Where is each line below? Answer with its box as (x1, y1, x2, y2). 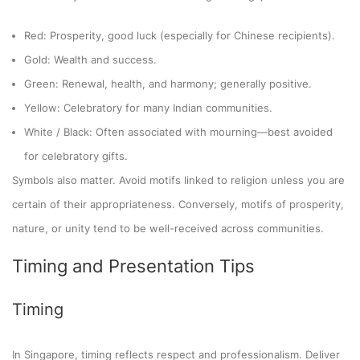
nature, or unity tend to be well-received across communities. (12, 221, 324, 235)
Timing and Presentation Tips (12, 255, 255, 276)
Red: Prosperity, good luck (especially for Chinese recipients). (24, 28, 335, 42)
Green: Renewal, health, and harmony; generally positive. (24, 76, 312, 90)
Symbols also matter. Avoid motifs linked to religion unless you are (12, 173, 345, 186)
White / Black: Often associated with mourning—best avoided (24, 125, 333, 138)
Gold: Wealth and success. (24, 52, 157, 66)
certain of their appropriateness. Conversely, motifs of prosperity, (12, 197, 344, 211)
